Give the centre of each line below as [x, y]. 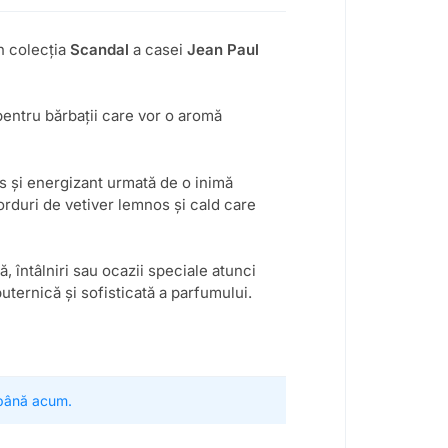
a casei [158, 49]
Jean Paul [223, 49]
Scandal [99, 49]
